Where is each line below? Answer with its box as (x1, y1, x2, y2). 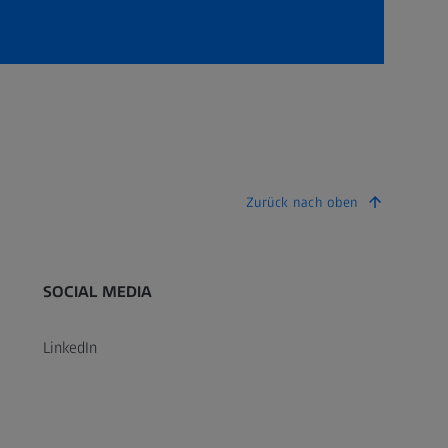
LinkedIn (42, 337, 97, 357)
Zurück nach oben (245, 193, 358, 211)
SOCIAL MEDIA (42, 281, 153, 301)
